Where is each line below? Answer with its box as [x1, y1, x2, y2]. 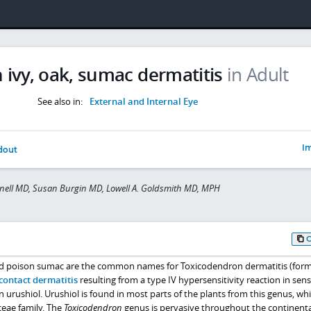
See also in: [37, 94, 85, 108]
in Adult [227, 62, 289, 87]
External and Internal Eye [89, 94, 198, 108]
